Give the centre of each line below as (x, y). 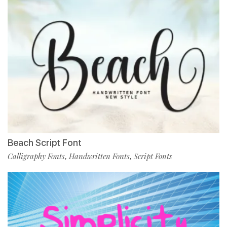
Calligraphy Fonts (36, 156)
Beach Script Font (45, 143)
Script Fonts (153, 156)
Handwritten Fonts (99, 156)
